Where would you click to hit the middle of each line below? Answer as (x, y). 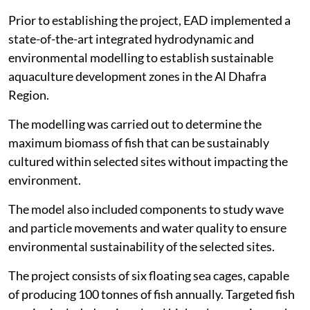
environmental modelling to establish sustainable (141, 57)
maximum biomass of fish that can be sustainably (139, 143)
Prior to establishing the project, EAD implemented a (149, 20)
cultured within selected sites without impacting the (148, 161)
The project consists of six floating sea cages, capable (149, 275)
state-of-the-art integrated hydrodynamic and (131, 39)
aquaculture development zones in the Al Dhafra (137, 76)
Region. (29, 95)
